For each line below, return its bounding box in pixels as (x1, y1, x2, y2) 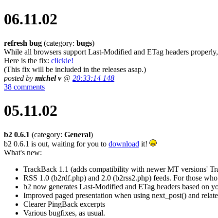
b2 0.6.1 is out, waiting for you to (4, 139, 109, 148)
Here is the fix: (4, 56, 51, 65)
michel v (35, 73, 61, 82)
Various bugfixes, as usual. (23, 208, 105, 217)
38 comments (4, 82, 45, 91)
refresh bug (4, 38, 42, 47)
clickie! (51, 56, 73, 65)
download (109, 139, 139, 148)
